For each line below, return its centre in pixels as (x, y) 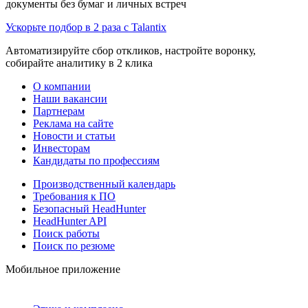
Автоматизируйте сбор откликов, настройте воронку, (131, 51)
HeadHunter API (70, 221)
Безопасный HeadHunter (89, 209)
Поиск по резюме (74, 246)
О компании (62, 87)
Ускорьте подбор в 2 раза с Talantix (86, 27)
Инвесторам (62, 148)
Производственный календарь (104, 184)
